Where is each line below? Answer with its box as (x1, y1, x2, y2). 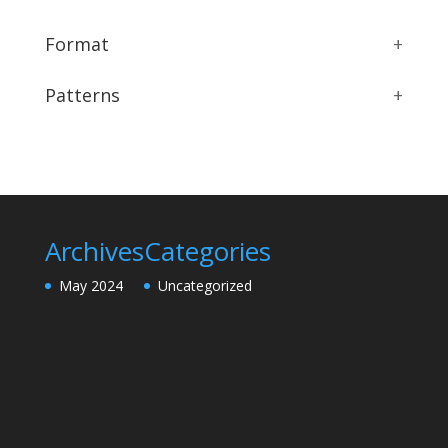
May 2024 (58, 275, 123, 295)
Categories (143, 232, 271, 269)
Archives (44, 232, 144, 269)
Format (44, 31, 109, 56)
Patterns (44, 82, 120, 107)
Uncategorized (157, 275, 252, 295)
